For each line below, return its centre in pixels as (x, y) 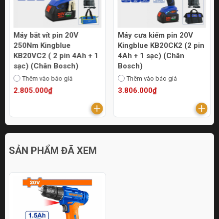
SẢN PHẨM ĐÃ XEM (53, 150)
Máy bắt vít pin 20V (46, 35)
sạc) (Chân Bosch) (46, 66)
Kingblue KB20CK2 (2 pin (161, 45)
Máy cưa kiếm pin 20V (155, 35)
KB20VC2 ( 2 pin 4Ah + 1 (56, 55)
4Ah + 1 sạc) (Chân (151, 55)
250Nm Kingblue (42, 45)
